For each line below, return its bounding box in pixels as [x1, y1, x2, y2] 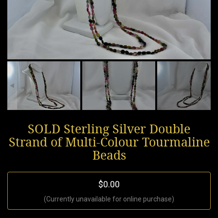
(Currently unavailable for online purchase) [44, 195, 174, 203]
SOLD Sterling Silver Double [28, 122, 190, 136]
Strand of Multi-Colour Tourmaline [8, 135, 210, 149]
